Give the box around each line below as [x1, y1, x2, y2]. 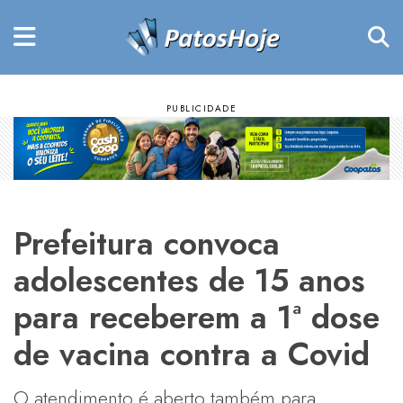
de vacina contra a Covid [13, 330, 370, 377]
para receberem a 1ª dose [13, 293, 380, 340]
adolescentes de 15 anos [13, 256, 365, 303]
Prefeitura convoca [13, 219, 280, 266]
